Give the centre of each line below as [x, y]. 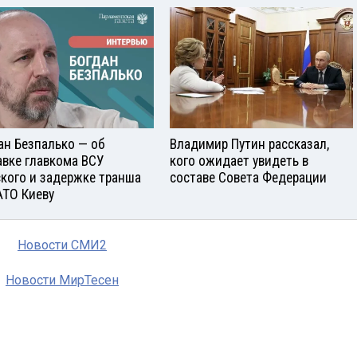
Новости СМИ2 [62, 245]
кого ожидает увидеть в [239, 161]
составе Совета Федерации [248, 178]
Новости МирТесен [62, 280]
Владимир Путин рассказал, [249, 145]
